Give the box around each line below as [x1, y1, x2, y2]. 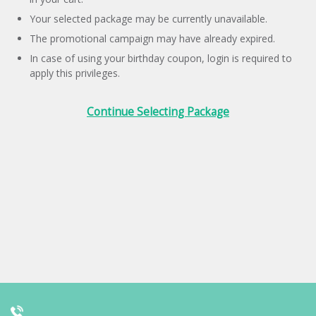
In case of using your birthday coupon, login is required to [30, 51, 292, 65]
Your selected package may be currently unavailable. [30, 12, 267, 25]
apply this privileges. [30, 66, 120, 80]
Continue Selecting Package [87, 104, 229, 119]
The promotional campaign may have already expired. [30, 32, 275, 45]
